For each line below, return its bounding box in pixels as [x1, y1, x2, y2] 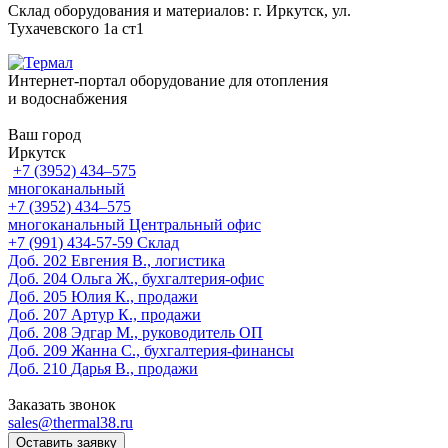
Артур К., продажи [71, 306, 201, 323]
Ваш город [8, 126, 81, 143]
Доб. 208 [8, 324, 67, 341]
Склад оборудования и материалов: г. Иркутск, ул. [8, 2, 351, 19]
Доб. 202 [8, 252, 67, 269]
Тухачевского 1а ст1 [8, 20, 144, 37]
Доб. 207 [8, 306, 67, 323]
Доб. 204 [8, 270, 67, 287]
